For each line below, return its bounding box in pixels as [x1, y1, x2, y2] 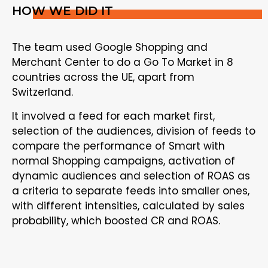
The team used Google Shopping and [12, 40, 208, 55]
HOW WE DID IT [12, 4, 113, 19]
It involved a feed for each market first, [12, 108, 215, 123]
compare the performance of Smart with [12, 138, 225, 153]
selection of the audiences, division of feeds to [12, 123, 255, 138]
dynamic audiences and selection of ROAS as [12, 168, 250, 183]
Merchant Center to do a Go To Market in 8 [12, 55, 233, 70]
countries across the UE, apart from [12, 70, 194, 85]
